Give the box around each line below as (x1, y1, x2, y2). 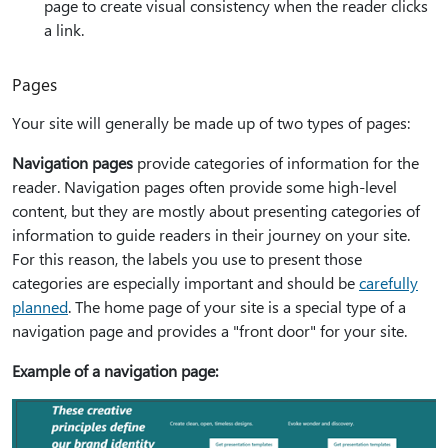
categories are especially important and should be (12, 272, 359, 293)
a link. (44, 19, 84, 40)
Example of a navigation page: (12, 360, 218, 381)
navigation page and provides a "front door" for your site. (12, 320, 407, 341)
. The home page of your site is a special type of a (68, 296, 406, 317)
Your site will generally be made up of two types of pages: (12, 112, 410, 133)
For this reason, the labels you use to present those (12, 248, 362, 269)
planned (12, 296, 68, 317)
